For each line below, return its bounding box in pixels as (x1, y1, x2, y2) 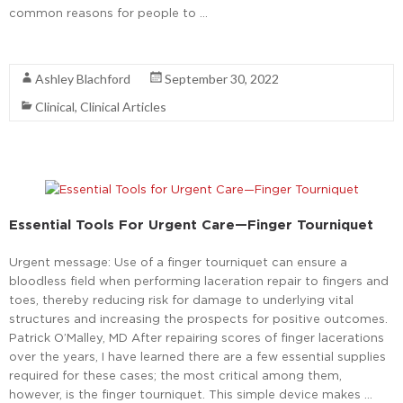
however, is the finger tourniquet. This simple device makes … (9, 388, 372, 401)
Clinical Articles (80, 99, 166, 115)
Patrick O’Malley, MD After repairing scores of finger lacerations (9, 331, 384, 345)
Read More (9, 39, 73, 52)
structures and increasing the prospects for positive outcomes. (9, 312, 388, 326)
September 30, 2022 (165, 71, 279, 87)
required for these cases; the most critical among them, (9, 369, 342, 382)
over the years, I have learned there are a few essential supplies (9, 350, 386, 363)
